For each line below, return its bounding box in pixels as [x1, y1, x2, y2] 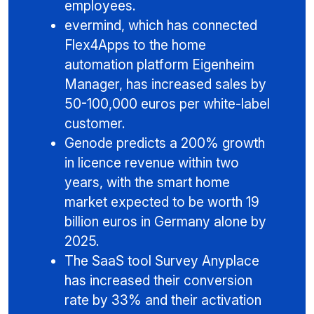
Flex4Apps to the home [64, 36, 206, 54]
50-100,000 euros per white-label [64, 95, 270, 113]
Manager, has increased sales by [64, 76, 266, 93]
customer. [64, 115, 125, 132]
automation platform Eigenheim [64, 56, 254, 74]
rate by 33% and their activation [64, 292, 261, 309]
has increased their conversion [64, 272, 252, 289]
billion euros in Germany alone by [64, 213, 266, 231]
